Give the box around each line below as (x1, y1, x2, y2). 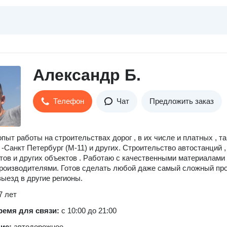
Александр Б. (33, 66, 141, 84)
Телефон (53, 97, 84, 105)
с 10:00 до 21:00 (61, 206, 117, 215)
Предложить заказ (149, 97, 214, 105)
